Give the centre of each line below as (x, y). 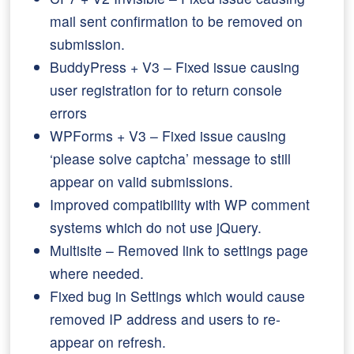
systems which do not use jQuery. (156, 227)
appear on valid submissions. (142, 181)
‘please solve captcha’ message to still (171, 158)
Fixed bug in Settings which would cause (178, 296)
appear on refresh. (108, 342)
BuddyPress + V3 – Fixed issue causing (175, 67)
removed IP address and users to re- (166, 319)
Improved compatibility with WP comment (180, 204)
